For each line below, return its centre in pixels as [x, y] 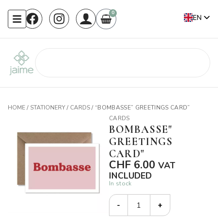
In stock [120, 183]
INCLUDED [130, 176]
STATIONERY [48, 108]
